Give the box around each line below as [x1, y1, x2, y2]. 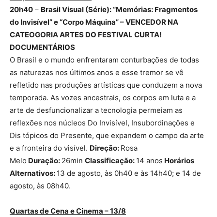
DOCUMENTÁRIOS [10, 43, 75, 52]
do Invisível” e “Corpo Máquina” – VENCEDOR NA [10, 17, 178, 27]
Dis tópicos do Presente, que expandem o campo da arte [10, 131, 204, 140]
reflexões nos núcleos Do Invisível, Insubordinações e [10, 118, 195, 128]
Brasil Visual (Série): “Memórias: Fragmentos [41, 5, 198, 15]
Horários [163, 156, 194, 166]
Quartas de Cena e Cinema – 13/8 [10, 206, 126, 216]
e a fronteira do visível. [10, 143, 90, 153]
